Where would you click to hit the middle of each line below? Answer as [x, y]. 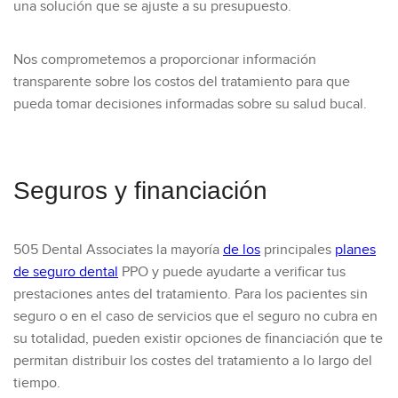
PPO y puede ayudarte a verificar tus [232, 272]
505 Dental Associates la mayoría [118, 250]
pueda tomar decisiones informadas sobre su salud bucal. [190, 104]
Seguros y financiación [140, 191]
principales [298, 250]
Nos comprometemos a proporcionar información [165, 60]
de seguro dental [66, 272]
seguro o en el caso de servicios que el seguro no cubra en [195, 316]
